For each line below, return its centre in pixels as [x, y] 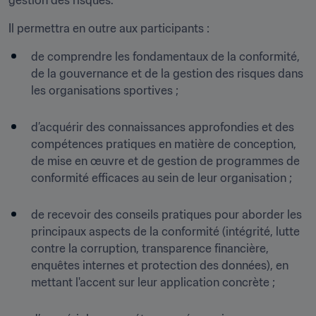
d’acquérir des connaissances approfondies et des [163, 127]
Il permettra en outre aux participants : [109, 28]
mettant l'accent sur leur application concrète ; [153, 282]
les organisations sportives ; [105, 90]
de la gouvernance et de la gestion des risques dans [167, 73]
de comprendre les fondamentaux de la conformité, [165, 56]
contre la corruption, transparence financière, [150, 248]
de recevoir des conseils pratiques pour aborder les [166, 214]
